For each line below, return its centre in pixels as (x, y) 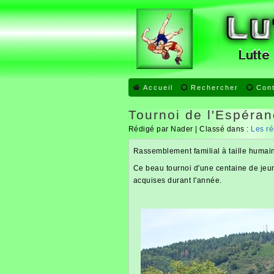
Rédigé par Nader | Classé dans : (189, 129)
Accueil (158, 87)
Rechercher (214, 87)
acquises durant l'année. (177, 180)
